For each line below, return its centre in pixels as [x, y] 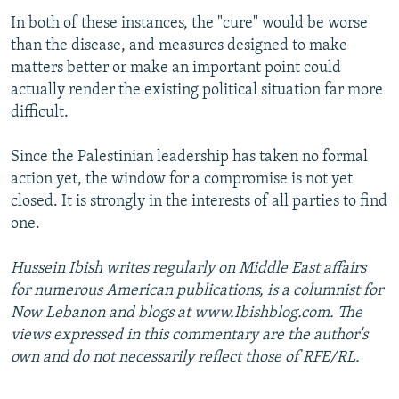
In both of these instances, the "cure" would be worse [189, 23]
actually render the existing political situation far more [197, 90]
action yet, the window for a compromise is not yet [182, 179]
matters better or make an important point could [176, 68]
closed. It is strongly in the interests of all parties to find [199, 201]
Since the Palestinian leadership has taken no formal [189, 157]
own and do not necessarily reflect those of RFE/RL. [185, 357]
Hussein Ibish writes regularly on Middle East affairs [188, 268]
